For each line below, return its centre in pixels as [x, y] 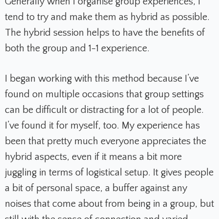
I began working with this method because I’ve [102, 78]
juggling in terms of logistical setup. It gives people [109, 172]
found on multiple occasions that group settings [104, 94]
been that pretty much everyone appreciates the [106, 141]
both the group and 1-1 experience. [78, 48]
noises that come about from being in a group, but [109, 204]
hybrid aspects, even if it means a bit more [93, 157]
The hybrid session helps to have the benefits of [105, 33]
